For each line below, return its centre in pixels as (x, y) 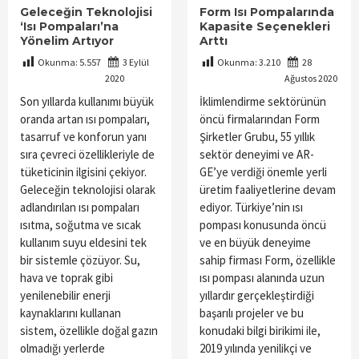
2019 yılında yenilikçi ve (256, 349)
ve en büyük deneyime (255, 243)
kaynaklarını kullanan (71, 313)
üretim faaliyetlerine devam (268, 190)
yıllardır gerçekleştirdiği (257, 296)
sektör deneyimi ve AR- (257, 155)
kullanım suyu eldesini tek (83, 243)
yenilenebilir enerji (65, 296)
